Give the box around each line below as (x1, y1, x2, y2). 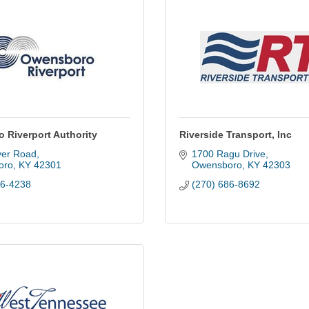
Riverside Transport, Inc (179, 129, 292, 140)
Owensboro (191, 159, 242, 170)
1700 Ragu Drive (191, 148, 266, 159)
